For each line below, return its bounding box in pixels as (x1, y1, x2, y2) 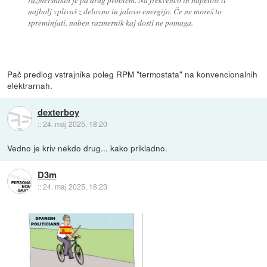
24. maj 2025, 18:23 (42, 181, 107, 192)
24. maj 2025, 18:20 (42, 119, 107, 129)
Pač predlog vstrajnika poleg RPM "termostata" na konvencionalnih (7, 67, 258, 80)
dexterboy (37, 105, 79, 119)
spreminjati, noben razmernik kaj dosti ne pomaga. (27, 17, 193, 28)
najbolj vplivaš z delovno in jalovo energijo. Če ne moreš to (27, 5, 222, 17)
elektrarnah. (7, 79, 53, 91)
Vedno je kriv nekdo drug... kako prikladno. (7, 141, 168, 154)
